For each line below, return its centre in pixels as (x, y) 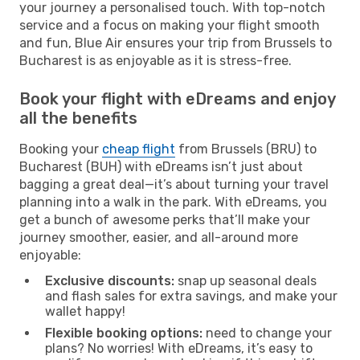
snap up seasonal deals (245, 280)
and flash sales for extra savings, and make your (191, 296)
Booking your (61, 149)
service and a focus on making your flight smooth (170, 25)
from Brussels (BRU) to (246, 149)
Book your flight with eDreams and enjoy (177, 98)
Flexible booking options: (124, 333)
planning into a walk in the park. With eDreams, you (173, 202)
